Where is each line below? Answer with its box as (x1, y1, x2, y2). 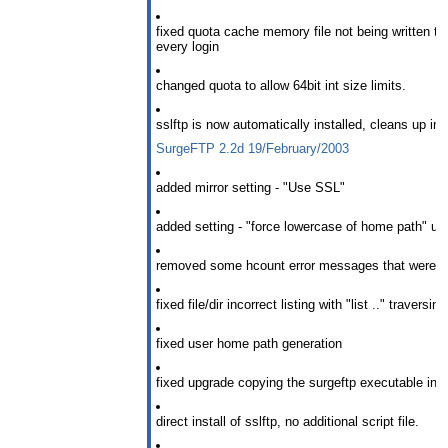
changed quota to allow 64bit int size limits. (156, 78, 406, 94)
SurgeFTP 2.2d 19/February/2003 (156, 141, 349, 157)
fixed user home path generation (156, 335, 342, 351)
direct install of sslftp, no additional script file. (156, 413, 419, 429)
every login (156, 39, 219, 55)
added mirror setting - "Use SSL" (156, 180, 345, 195)
